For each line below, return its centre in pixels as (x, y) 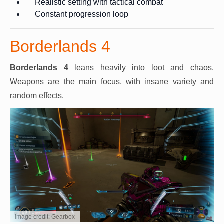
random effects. (37, 95)
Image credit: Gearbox (45, 217)
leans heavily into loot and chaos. (141, 67)
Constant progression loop (82, 14)
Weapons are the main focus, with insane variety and (112, 81)
